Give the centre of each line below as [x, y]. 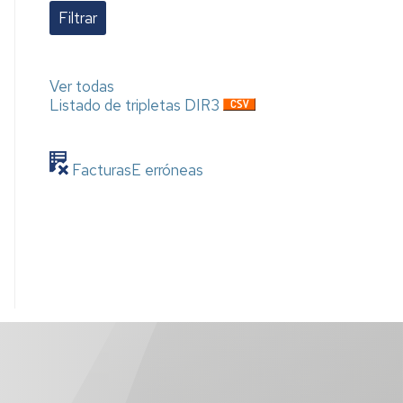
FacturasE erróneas [136, 170]
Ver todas [82, 86]
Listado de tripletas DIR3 [135, 105]
